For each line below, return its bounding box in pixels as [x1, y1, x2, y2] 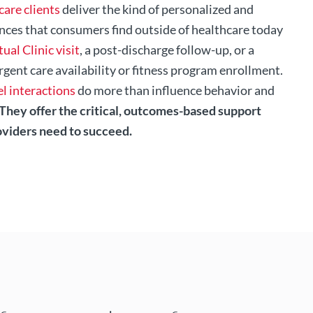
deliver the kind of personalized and [59, 1, 254, 17]
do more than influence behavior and [75, 82, 275, 99]
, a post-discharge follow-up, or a [79, 42, 254, 58]
